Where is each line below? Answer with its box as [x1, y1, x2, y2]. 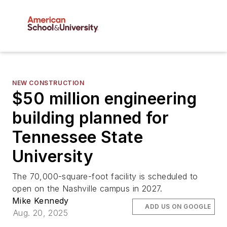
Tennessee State [12, 127, 143, 147]
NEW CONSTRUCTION [12, 79, 85, 87]
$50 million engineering [12, 89, 197, 109]
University [12, 146, 93, 167]
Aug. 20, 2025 [13, 208, 68, 218]
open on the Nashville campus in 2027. [12, 183, 163, 194]
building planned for [12, 108, 169, 128]
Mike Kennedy [12, 196, 69, 206]
